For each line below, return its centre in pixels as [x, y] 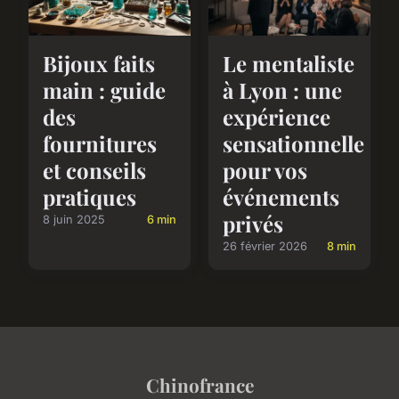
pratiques [90, 196]
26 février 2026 [265, 246]
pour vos [265, 170]
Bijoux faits [99, 63]
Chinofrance [199, 384]
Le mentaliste [289, 63]
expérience [277, 116]
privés [253, 223]
